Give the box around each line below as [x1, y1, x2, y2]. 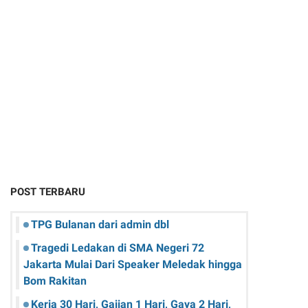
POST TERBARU [10, 185, 85, 198]
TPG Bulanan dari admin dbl [31, 217, 169, 231]
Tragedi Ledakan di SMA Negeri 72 [31, 241, 204, 254]
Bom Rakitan [23, 274, 87, 287]
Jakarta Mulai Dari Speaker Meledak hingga [23, 257, 242, 271]
